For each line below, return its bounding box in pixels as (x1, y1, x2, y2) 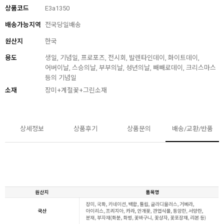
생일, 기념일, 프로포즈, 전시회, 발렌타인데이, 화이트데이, (45, 54, 199, 62)
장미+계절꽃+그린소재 (45, 86, 107, 94)
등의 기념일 (45, 74, 76, 82)
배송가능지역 (5, 21, 41, 29)
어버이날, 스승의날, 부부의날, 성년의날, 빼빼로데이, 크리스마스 (45, 64, 216, 72)
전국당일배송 (45, 21, 81, 29)
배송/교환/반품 (171, 125, 213, 133)
